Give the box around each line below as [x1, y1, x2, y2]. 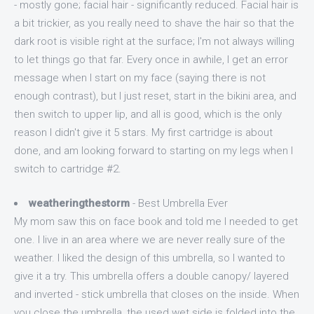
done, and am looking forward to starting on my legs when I [14, 144, 293, 157]
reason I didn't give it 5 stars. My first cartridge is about [14, 126, 273, 139]
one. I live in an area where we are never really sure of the [14, 233, 285, 246]
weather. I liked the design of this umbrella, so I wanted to [14, 251, 285, 264]
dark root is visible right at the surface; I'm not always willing [14, 35, 294, 48]
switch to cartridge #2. [14, 163, 121, 175]
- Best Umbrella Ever [130, 196, 228, 210]
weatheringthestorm [29, 196, 130, 210]
